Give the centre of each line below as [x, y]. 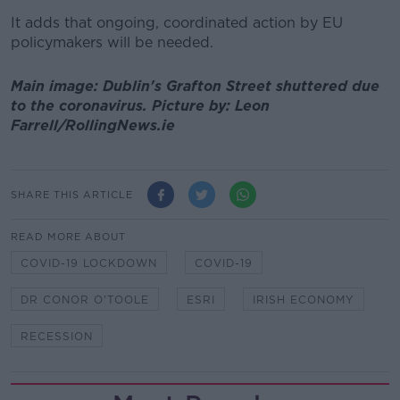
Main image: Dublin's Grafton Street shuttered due [195, 86]
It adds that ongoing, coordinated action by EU [177, 23]
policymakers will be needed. [112, 42]
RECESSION [57, 337]
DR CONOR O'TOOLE [85, 300]
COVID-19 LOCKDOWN [89, 263]
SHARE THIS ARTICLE [72, 194]
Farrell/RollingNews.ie [93, 125]
